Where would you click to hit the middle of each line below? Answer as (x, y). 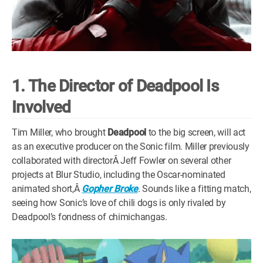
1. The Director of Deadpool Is (115, 86)
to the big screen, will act (196, 132)
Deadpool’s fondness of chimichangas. (90, 217)
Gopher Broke (110, 188)
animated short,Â (47, 188)
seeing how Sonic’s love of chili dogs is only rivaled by (119, 203)
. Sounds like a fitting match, (194, 188)
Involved (41, 107)
